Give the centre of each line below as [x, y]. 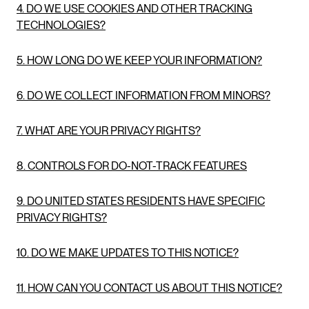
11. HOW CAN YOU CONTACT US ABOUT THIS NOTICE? [149, 288]
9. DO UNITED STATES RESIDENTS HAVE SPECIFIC [141, 201]
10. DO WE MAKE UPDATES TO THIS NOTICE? [128, 252]
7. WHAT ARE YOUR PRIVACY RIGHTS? [109, 130]
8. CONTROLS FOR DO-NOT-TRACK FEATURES [132, 166]
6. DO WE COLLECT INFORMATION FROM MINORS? [143, 95]
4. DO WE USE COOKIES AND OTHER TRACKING [134, 8]
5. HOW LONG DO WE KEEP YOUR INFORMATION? [139, 60]
